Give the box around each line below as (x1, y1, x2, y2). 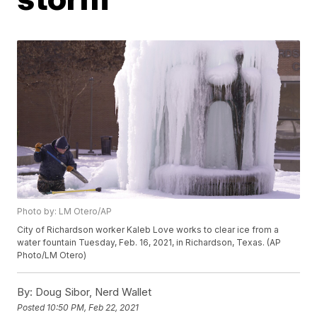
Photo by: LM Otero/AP (17, 206, 113, 217)
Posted (17, 301, 47, 313)
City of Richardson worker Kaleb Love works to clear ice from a (17, 224, 279, 236)
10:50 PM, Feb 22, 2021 (47, 301, 139, 313)
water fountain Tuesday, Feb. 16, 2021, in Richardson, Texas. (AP (17, 237, 282, 248)
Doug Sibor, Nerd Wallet (33, 285, 152, 299)
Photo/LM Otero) (17, 250, 87, 261)
